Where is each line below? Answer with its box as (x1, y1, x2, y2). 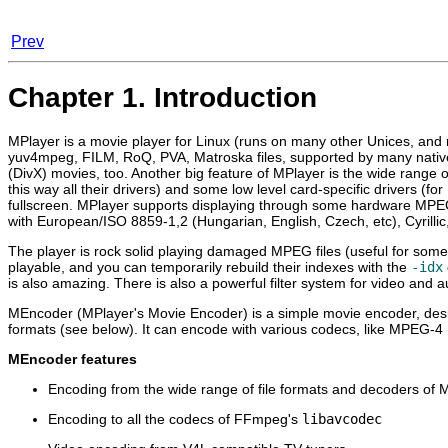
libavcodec (302, 410, 382, 427)
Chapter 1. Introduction (8, 81, 317, 113)
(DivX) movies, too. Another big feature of (8, 164, 273, 181)
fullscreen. (8, 196, 77, 213)
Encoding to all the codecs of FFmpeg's (48, 410, 302, 427)
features (77, 350, 137, 367)
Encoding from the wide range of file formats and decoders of (48, 380, 439, 397)
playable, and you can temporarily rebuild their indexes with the (8, 258, 411, 275)
